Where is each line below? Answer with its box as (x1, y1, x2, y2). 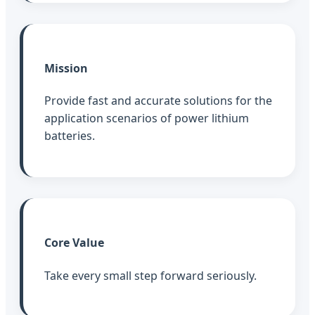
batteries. (44, 128, 95, 144)
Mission (44, 60, 88, 76)
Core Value (44, 235, 104, 251)
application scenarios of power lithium (44, 110, 249, 127)
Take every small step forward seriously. (44, 267, 257, 283)
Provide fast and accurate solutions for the (44, 93, 272, 109)
